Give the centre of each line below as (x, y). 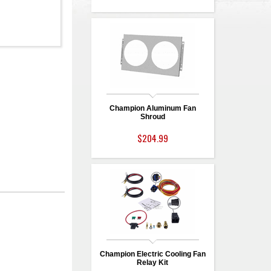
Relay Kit (153, 263)
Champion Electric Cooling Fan (152, 254)
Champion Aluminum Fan (152, 108)
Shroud (152, 117)
